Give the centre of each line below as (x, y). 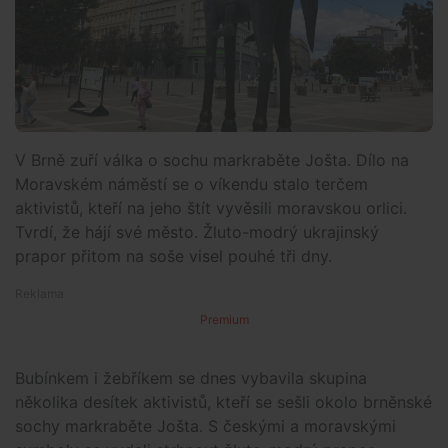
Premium (224, 319)
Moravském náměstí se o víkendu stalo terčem (191, 183)
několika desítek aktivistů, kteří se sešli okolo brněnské (223, 401)
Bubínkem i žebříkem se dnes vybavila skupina (191, 377)
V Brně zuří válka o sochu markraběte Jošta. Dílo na (212, 159)
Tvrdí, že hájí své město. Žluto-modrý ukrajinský (197, 231)
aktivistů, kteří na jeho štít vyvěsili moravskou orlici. (211, 207)
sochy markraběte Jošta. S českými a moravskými (205, 425)
